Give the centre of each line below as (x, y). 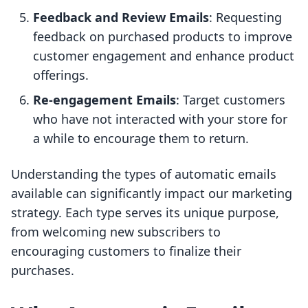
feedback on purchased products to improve (163, 37)
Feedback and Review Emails (121, 18)
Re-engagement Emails (104, 100)
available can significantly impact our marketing (152, 194)
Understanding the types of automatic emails (144, 174)
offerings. (61, 75)
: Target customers (231, 100)
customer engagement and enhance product (164, 56)
